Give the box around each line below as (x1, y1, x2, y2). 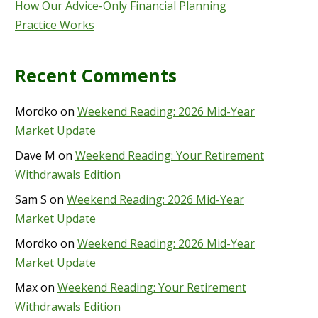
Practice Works (15, 17, 94, 33)
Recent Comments (15, 63, 177, 88)
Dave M (15, 148, 55, 164)
